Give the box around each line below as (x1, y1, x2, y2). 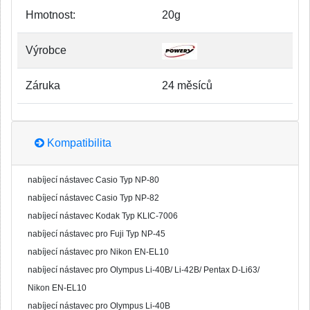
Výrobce (26, 44, 66, 56)
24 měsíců (162, 80, 212, 91)
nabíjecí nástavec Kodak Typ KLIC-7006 (28, 211, 178, 221)
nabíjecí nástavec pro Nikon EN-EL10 (28, 247, 169, 257)
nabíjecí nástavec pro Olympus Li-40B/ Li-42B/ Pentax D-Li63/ (28, 265, 259, 275)
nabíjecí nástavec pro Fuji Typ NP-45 (28, 229, 165, 239)
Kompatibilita (44, 137, 111, 149)
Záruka (26, 80, 60, 91)
